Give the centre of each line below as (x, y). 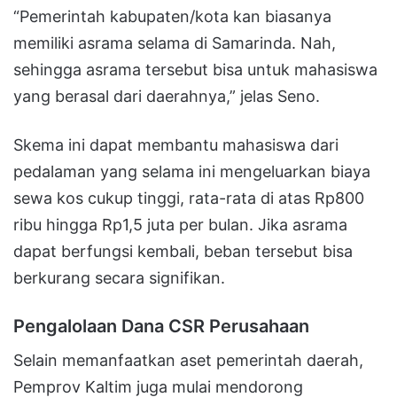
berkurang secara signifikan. (119, 277)
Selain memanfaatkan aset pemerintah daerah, (188, 360)
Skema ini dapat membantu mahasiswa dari (176, 144)
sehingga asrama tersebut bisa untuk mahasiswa (195, 69)
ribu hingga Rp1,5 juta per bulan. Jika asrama (180, 224)
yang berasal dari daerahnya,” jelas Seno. (167, 96)
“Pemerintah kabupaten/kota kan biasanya (172, 16)
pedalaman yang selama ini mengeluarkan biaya (192, 171)
